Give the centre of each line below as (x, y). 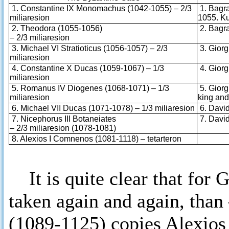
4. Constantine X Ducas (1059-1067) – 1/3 (87, 68)
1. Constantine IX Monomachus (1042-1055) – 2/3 (101, 8)
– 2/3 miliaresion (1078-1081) (63, 128)
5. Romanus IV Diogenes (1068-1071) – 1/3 (89, 88)
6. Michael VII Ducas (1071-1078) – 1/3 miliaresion (102, 108)
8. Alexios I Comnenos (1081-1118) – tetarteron (96, 139)
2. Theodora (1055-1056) (56, 28)
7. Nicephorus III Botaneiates (63, 119)
